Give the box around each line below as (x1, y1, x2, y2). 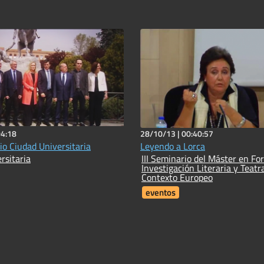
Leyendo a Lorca (140, 138, 205, 153)
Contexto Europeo (141, 170, 213, 184)
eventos (146, 185, 176, 199)
